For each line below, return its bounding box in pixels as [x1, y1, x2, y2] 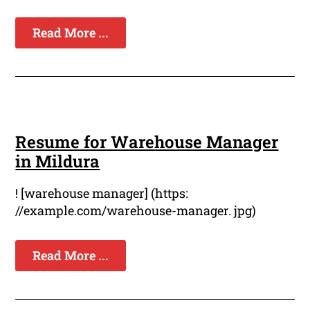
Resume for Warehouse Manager [15, 130, 279, 153]
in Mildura [15, 149, 100, 172]
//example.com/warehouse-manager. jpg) [15, 201, 257, 219]
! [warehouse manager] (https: [15, 184, 189, 201]
